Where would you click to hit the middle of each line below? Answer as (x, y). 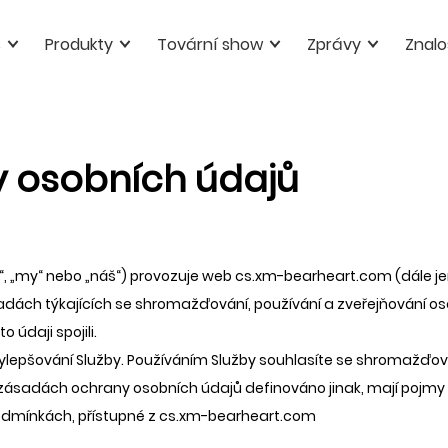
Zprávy (333, 44)
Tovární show (209, 44)
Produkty (78, 44)
